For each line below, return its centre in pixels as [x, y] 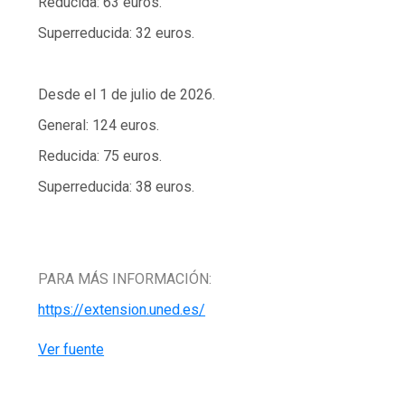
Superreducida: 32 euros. [117, 33]
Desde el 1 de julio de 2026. [127, 95]
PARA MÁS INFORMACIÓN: [125, 279]
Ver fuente [71, 350]
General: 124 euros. [99, 126]
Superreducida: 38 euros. [117, 187]
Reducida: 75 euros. [100, 156]
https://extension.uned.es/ [122, 310]
